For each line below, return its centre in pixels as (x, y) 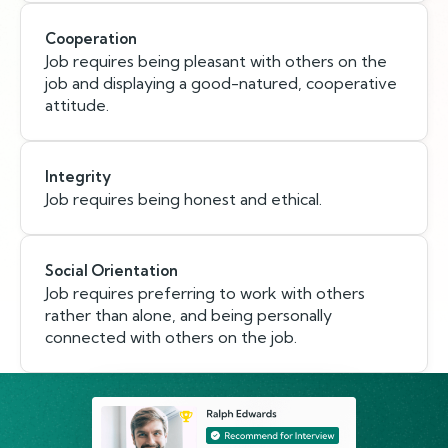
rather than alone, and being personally (188, 315)
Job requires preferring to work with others (205, 293)
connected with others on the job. (171, 337)
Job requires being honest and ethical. (183, 199)
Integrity (78, 176)
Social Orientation (111, 270)
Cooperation (91, 38)
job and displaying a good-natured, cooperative (221, 83)
